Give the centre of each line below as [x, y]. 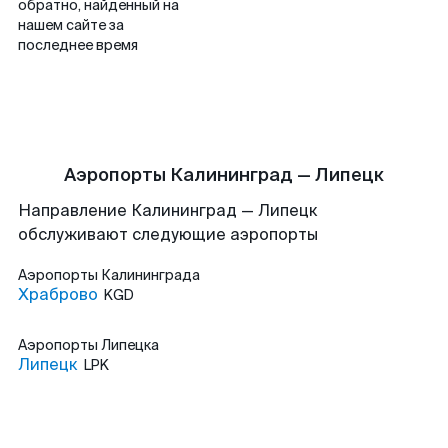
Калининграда [150, 275]
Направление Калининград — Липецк [168, 210]
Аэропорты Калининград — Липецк [224, 175]
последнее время [78, 45]
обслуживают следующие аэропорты [168, 234]
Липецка [130, 345]
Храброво [58, 294]
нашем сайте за [71, 25]
